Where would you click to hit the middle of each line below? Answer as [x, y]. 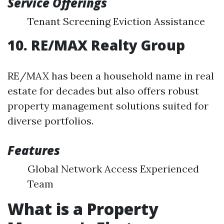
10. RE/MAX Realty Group [96, 45]
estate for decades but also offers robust [103, 91]
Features [34, 150]
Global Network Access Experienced [113, 169]
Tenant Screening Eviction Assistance [116, 21]
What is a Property [83, 209]
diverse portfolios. [50, 121]
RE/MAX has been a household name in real [111, 76]
